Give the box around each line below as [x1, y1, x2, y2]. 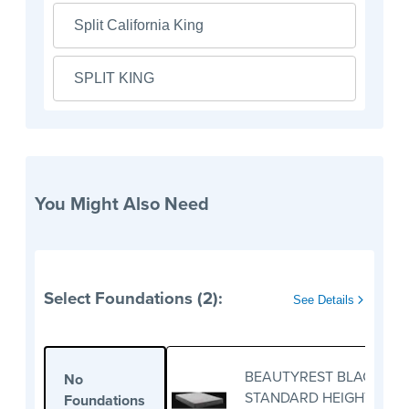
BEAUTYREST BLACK [245, 365, 382, 387]
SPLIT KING [74, 70, 154, 87]
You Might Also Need [35, 189, 209, 217]
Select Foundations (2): [44, 285, 223, 310]
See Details [293, 292, 358, 307]
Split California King [74, 17, 204, 34]
